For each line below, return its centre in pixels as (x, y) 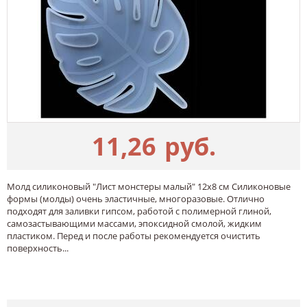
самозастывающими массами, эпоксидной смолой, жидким (134, 223)
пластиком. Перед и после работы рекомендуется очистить (134, 235)
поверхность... (38, 248)
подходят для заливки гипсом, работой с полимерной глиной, (139, 211)
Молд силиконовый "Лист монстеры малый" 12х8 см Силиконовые (149, 186)
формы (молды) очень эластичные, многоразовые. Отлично (136, 198)
